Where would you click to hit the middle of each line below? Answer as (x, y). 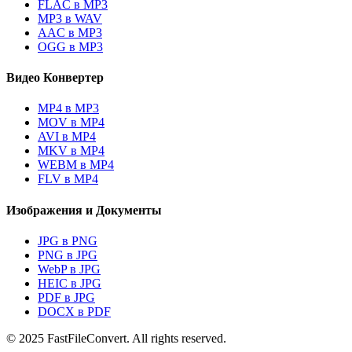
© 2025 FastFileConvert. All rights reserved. (116, 338)
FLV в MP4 (68, 179)
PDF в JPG (66, 297)
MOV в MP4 (71, 123)
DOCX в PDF (74, 311)
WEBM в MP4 (76, 165)
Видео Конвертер (55, 78)
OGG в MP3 (70, 46)
